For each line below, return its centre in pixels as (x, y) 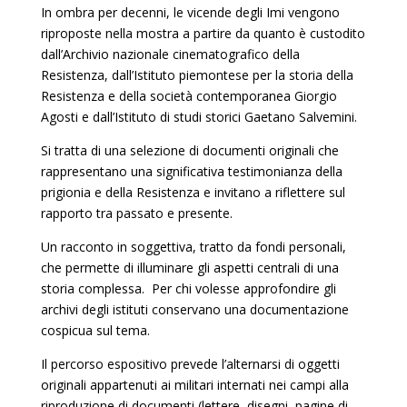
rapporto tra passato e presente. (136, 213)
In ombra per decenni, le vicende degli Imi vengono (190, 12)
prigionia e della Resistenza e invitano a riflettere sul (193, 192)
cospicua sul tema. (95, 330)
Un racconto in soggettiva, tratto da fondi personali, (193, 247)
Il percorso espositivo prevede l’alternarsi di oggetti (190, 364)
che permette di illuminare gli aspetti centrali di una (189, 268)
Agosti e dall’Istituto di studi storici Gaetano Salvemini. (200, 117)
